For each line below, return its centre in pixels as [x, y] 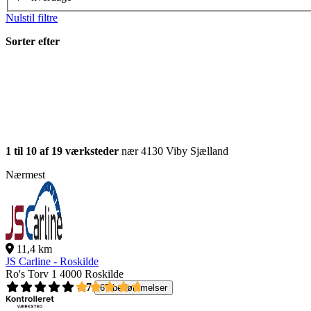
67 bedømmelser [134, 288]
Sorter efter [33, 42]
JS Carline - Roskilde [52, 262]
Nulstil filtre [32, 18]
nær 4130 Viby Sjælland [174, 151]
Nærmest [25, 175]
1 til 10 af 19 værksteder [62, 151]
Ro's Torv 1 [31, 274]
